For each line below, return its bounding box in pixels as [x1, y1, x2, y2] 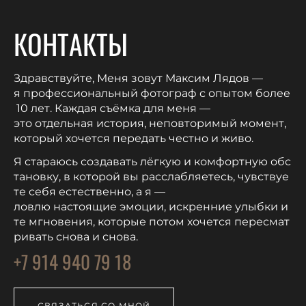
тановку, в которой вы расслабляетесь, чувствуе [14, 169, 289, 183]
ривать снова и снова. [14, 229, 138, 243]
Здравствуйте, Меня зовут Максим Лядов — [14, 71, 263, 85]
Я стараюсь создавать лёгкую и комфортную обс [14, 154, 291, 168]
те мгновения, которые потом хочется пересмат [14, 214, 290, 228]
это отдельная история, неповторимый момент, [14, 116, 289, 130]
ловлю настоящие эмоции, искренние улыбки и [14, 199, 291, 213]
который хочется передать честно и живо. [14, 131, 256, 145]
